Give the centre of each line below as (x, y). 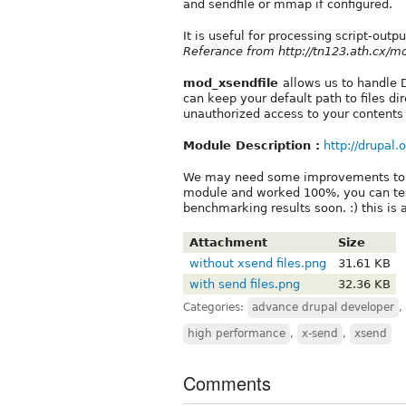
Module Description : (251, 145)
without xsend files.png (257, 263)
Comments (227, 382)
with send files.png (244, 284)
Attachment (228, 242)
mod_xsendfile (233, 82)
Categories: (215, 307)
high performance (237, 333)
